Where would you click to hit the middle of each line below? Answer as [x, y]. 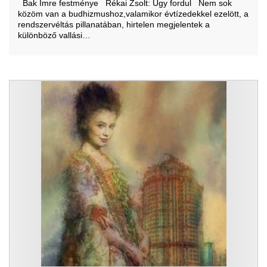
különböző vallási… [54, 35]
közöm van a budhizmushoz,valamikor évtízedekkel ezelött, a [133, 14]
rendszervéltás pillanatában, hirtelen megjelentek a [114, 24]
